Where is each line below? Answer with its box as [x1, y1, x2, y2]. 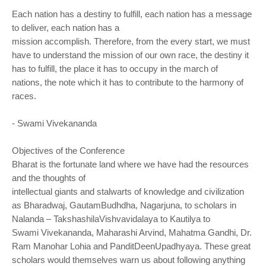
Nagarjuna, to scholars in [140, 200, 236, 210]
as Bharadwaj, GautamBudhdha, [12, 200, 140, 210]
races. [12, 91, 36, 101]
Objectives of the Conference [12, 145, 125, 156]
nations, [12, 77, 45, 87]
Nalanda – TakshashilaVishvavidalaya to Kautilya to [12, 214, 210, 224]
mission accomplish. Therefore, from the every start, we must [12, 36, 250, 46]
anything [213, 255, 245, 265]
